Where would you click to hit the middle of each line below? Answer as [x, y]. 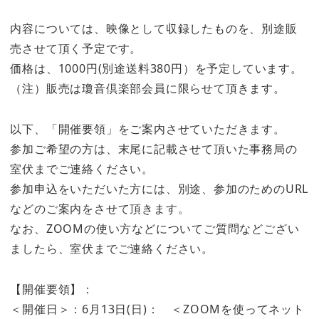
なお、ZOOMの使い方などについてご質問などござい [155, 228]
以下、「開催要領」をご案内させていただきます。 [148, 129]
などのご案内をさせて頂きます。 [100, 208]
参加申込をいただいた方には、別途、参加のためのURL [159, 188]
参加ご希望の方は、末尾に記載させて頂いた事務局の [154, 148]
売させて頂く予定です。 [76, 48]
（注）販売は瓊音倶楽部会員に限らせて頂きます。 [148, 88]
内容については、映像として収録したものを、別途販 [154, 28]
